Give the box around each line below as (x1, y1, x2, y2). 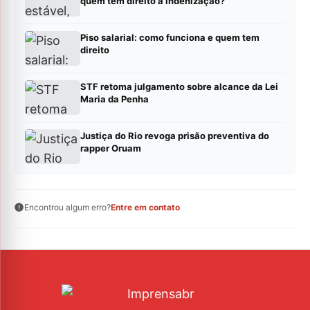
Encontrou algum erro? (24, 202, 111, 213)
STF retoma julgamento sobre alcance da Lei (80, 81, 278, 93)
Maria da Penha (80, 93, 149, 105)
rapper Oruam (80, 143, 141, 154)
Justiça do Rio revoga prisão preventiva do (80, 130, 269, 142)
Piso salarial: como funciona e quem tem (80, 32, 259, 44)
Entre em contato (111, 202, 180, 213)
